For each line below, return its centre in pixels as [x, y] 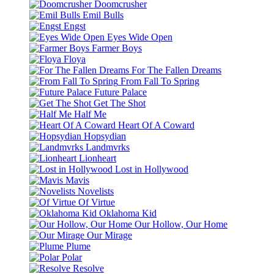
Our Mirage [109, 235]
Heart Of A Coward [156, 125]
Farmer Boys [117, 48]
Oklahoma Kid [128, 213]
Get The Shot [120, 103]
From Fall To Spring [160, 81]
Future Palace [120, 92]
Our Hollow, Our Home [181, 224]
